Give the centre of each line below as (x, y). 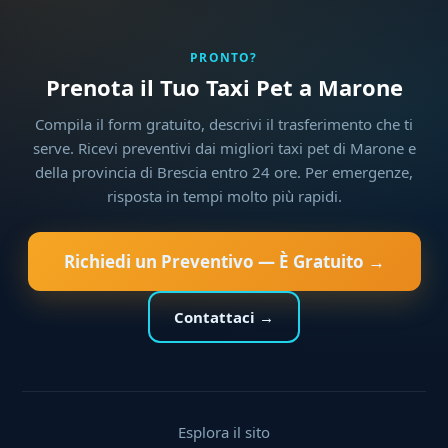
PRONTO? (224, 58)
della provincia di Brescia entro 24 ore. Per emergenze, (224, 172)
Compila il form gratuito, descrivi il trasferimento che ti (224, 124)
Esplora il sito (224, 432)
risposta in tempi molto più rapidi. (224, 196)
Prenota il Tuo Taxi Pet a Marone (224, 87)
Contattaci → (224, 317)
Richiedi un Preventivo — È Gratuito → (224, 262)
